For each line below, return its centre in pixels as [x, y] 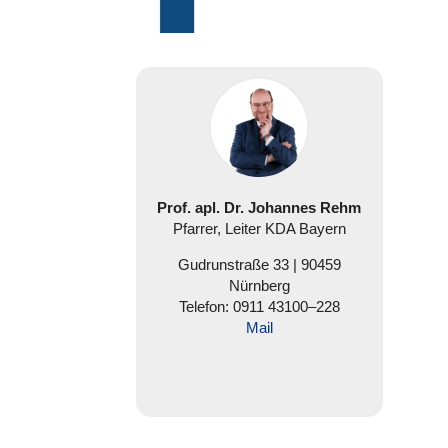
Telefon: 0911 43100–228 [259, 306]
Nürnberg [259, 285]
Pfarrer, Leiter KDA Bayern [259, 228]
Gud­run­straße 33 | [239, 264]
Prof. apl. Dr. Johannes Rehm [259, 207]
